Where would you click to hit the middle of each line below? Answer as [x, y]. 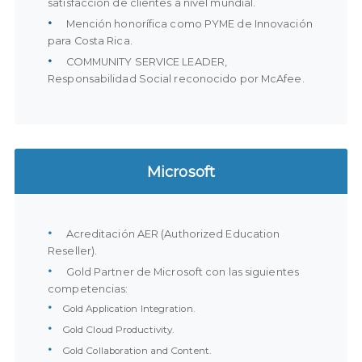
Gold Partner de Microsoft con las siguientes [181, 271]
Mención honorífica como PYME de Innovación [188, 24]
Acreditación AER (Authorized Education [172, 234]
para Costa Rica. [90, 41]
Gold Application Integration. [128, 308]
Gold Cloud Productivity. [118, 329]
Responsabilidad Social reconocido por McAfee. [176, 79]
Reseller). [73, 250]
